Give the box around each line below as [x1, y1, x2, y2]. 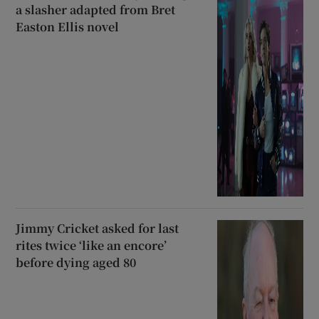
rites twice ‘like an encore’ [16, 237, 167, 254]
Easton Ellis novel [16, 18, 120, 35]
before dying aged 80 [16, 254, 137, 271]
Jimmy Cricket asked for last [16, 220, 179, 237]
